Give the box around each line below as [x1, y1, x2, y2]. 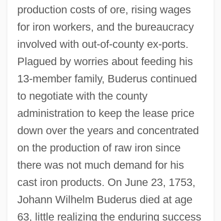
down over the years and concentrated [17, 124, 199, 137]
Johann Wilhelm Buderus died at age [17, 193, 192, 206]
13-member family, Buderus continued [17, 72, 197, 85]
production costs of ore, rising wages [17, 3, 191, 16]
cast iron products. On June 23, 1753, [17, 176, 195, 188]
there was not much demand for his [17, 158, 184, 171]
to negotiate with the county [17, 89, 147, 102]
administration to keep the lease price [17, 107, 194, 119]
